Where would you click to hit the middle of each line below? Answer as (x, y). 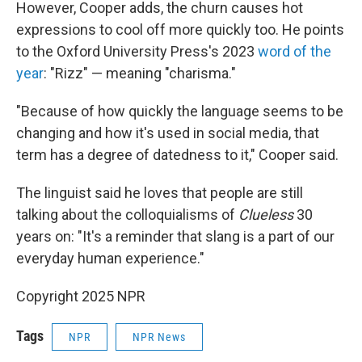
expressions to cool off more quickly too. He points (180, 29)
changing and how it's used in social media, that (168, 133)
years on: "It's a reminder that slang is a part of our (175, 236)
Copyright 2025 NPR (81, 296)
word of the (295, 51)
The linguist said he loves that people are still (160, 193)
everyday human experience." (110, 258)
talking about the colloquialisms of (127, 215)
